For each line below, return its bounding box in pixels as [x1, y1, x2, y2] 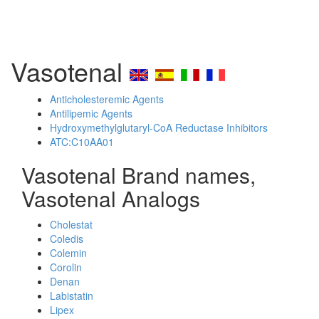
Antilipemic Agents [50, 106, 132, 120]
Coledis [50, 231, 83, 246]
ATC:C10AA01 [50, 135, 114, 149]
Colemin [50, 246, 87, 260]
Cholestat [50, 217, 93, 231]
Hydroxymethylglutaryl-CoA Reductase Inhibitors [50, 120, 268, 135]
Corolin [50, 260, 82, 274]
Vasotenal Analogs [21, 183, 200, 214]
